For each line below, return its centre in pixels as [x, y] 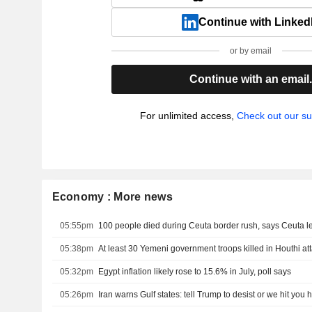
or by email [251, 51]
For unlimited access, [188, 116]
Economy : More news [112, 197]
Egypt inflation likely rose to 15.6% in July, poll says [195, 272]
